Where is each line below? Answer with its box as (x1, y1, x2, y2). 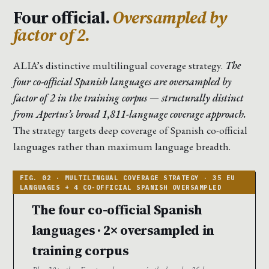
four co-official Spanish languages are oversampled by (13, 74, 232, 89)
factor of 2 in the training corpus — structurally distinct (13, 91, 244, 105)
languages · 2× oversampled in (32, 221, 215, 240)
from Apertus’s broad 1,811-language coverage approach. (13, 107, 246, 121)
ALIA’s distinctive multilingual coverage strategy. (13, 58, 225, 73)
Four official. (13, 6, 113, 29)
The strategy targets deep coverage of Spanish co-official (13, 123, 247, 138)
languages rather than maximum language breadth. (13, 139, 231, 154)
